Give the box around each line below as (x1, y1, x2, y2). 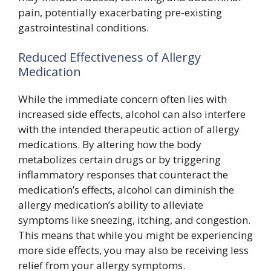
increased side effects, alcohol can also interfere (18, 107, 246, 122)
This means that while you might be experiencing (18, 228, 253, 243)
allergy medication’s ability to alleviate (18, 198, 203, 212)
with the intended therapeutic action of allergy (18, 122, 240, 137)
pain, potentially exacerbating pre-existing (18, 5, 222, 19)
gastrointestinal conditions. (18, 20, 149, 34)
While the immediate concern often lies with (18, 92, 227, 106)
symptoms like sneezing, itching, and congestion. (18, 213, 250, 227)
